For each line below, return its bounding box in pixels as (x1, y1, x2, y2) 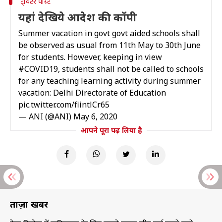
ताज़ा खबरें (10, 198, 48, 210)
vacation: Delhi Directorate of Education (18, 87, 166, 98)
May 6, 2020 (73, 111, 117, 122)
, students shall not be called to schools (58, 63, 204, 74)
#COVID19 (18, 63, 58, 74)
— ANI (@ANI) (18, 111, 73, 122)
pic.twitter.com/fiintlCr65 (18, 99, 110, 110)
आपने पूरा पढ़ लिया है (80, 125, 142, 135)
